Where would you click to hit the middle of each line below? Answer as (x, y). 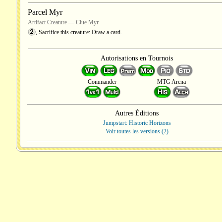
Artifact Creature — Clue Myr (63, 22)
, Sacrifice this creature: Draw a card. (79, 32)
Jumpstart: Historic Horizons (137, 123)
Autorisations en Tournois (137, 58)
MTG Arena (171, 82)
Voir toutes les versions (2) (137, 131)
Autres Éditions (137, 113)
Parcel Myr (45, 12)
